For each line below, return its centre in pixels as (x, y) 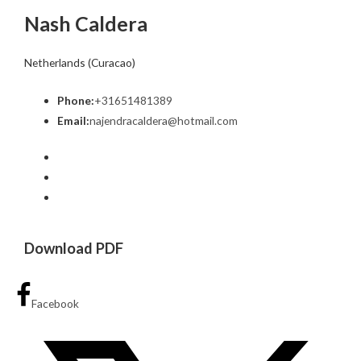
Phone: (76, 100)
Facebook (55, 303)
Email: (74, 120)
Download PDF (74, 248)
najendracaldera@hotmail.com (164, 120)
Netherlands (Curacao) (80, 62)
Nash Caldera (86, 23)
